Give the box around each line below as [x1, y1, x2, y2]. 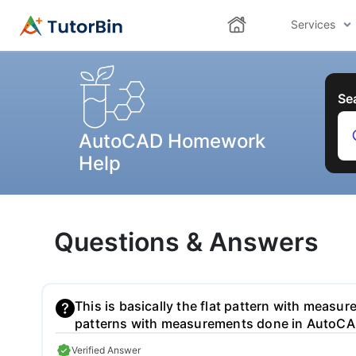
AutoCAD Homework [78, 130, 265, 153]
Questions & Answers [54, 226, 319, 258]
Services [290, 17, 335, 31]
